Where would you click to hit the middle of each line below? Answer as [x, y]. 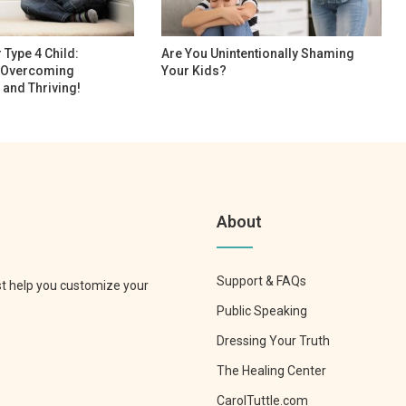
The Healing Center [271, 370]
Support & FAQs [261, 280]
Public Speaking [262, 310]
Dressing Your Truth [273, 340]
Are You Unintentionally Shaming [258, 53]
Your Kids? [194, 70]
